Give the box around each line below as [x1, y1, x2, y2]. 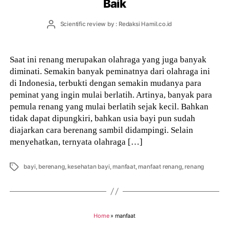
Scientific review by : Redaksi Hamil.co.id [60, 20, 172, 28]
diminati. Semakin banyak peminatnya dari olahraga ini [10, 65, 211, 76]
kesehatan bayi [67, 163, 110, 170]
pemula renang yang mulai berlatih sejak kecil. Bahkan [10, 101, 209, 111]
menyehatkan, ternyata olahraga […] [10, 136, 143, 147]
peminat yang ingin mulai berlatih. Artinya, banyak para [10, 89, 213, 100]
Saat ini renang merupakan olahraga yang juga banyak [10, 54, 207, 64]
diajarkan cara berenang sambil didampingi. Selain [10, 124, 194, 135]
